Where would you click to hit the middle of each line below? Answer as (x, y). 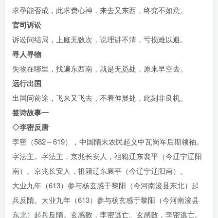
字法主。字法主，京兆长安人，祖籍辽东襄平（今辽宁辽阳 (107, 156)
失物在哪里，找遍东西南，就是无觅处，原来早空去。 (100, 68)
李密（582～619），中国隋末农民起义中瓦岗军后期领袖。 (108, 141)
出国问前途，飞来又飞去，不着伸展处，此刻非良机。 (100, 98)
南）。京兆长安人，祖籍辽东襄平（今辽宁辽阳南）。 (100, 171)
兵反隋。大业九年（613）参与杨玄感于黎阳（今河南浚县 (106, 200)
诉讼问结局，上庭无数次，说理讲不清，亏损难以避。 (100, 39)
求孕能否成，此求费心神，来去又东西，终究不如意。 (100, 10)
